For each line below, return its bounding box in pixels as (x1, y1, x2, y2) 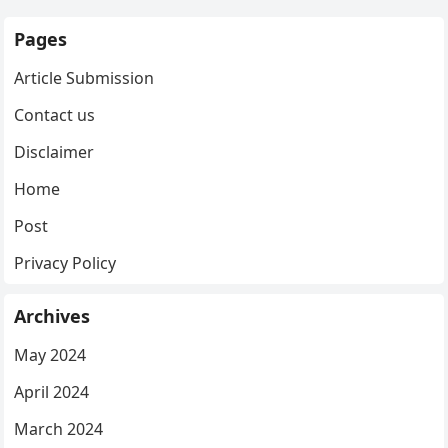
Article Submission (14, 66, 155, 89)
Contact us (14, 103, 96, 126)
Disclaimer (14, 140, 95, 163)
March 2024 (14, 417, 104, 440)
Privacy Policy (14, 251, 117, 274)
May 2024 (14, 343, 87, 366)
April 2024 (14, 380, 90, 403)
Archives (14, 303, 91, 328)
